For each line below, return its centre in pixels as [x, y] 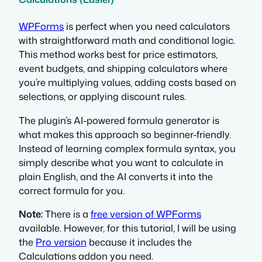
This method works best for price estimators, [118, 54]
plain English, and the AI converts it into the [116, 176]
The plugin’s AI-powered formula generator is [119, 120]
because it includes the [139, 242]
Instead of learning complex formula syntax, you [127, 148]
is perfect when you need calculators [147, 26]
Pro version [61, 242]
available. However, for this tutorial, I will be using [127, 227]
